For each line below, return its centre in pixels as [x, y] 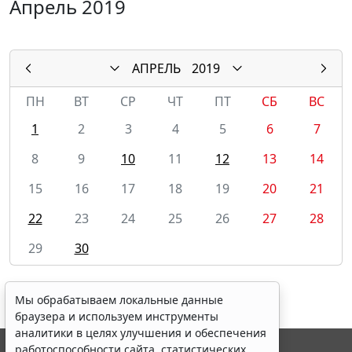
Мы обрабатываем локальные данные [119, 300]
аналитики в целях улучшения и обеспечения [141, 333]
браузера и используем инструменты [117, 316]
